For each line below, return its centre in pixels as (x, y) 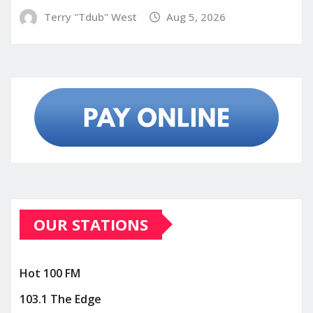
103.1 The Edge (60, 299)
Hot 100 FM (50, 273)
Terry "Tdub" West (90, 17)
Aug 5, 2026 (196, 17)
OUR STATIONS (91, 224)
